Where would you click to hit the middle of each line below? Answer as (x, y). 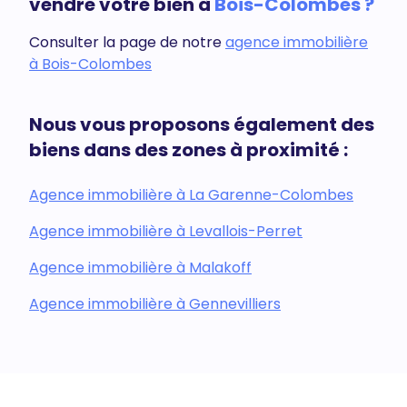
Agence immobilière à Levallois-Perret (166, 231)
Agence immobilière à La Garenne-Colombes (191, 194)
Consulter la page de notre (127, 42)
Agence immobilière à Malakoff (140, 267)
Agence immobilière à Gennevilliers (155, 303)
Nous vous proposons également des (202, 124)
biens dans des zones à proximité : (189, 149)
